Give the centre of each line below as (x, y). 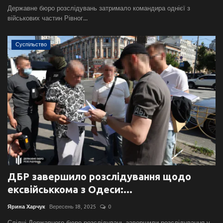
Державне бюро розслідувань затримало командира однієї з (99, 8)
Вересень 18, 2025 (73, 207)
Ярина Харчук (26, 207)
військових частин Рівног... (48, 18)
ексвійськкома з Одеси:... (70, 190)
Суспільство (31, 45)
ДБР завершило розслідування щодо (99, 177)
